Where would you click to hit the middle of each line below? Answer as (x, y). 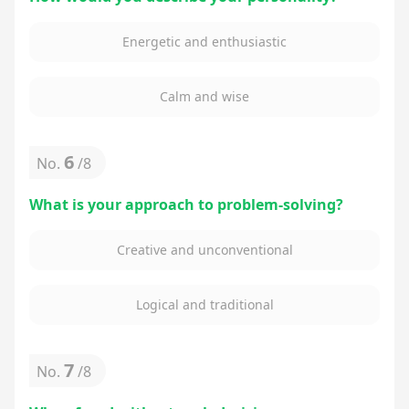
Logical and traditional (204, 304)
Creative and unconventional (204, 250)
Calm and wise (204, 96)
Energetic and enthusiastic (204, 42)
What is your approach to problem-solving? (186, 204)
